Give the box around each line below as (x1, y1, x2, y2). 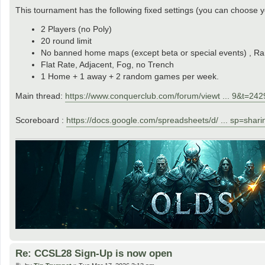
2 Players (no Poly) (40, 24, 112, 34)
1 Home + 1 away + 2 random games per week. (40, 71, 219, 81)
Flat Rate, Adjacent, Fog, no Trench (40, 59, 174, 69)
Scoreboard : (15, 115, 66, 125)
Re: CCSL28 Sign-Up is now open (15, 248, 172, 259)
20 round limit (40, 35, 92, 46)
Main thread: (15, 91, 65, 101)
